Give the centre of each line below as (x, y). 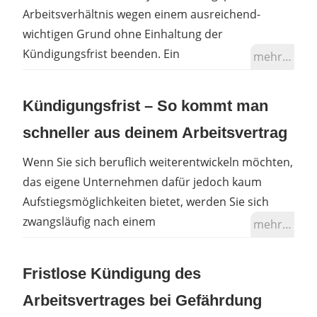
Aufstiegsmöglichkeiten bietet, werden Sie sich (146, 201)
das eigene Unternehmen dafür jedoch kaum (142, 181)
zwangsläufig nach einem (89, 221)
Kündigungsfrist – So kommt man (145, 105)
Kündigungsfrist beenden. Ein (101, 53)
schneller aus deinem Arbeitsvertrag (155, 132)
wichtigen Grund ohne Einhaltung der (123, 34)
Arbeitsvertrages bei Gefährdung (142, 300)
